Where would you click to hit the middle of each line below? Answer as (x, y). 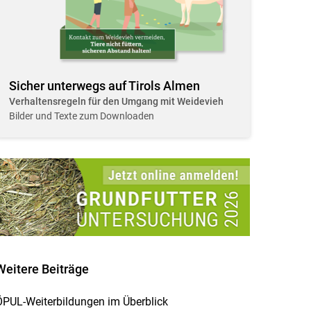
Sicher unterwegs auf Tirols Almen (104, 86)
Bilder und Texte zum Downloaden (81, 116)
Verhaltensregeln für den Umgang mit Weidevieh (116, 102)
